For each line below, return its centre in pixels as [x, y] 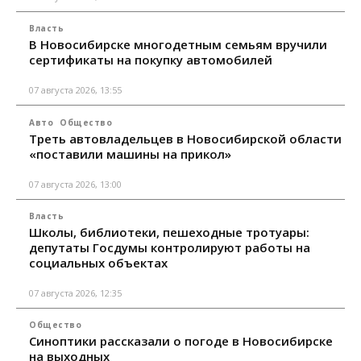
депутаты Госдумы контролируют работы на [170, 247]
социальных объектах [98, 262]
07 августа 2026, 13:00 [75, 184]
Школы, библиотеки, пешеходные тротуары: [169, 232]
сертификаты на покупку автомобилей [151, 60]
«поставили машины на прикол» [130, 154]
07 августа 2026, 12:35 [75, 293]
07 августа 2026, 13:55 [75, 90]
